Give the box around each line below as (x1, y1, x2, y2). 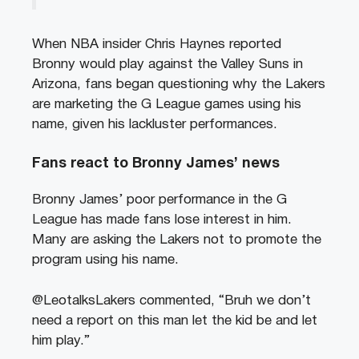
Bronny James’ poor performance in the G (32, 194, 287, 207)
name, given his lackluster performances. (32, 118, 277, 131)
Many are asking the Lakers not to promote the (32, 234, 321, 247)
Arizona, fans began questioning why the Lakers (32, 78, 325, 91)
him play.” (32, 334, 90, 347)
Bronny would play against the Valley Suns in (32, 58, 303, 71)
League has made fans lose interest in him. (32, 214, 292, 227)
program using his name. (32, 254, 179, 267)
